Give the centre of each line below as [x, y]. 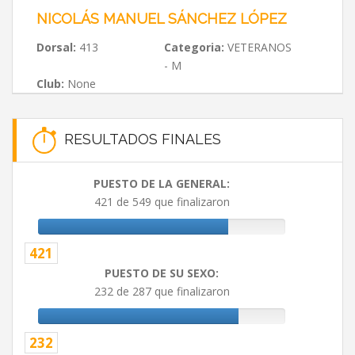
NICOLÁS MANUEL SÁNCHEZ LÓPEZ [162, 19]
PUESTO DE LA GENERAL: [162, 184]
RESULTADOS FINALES [139, 139]
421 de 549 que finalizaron [162, 202]
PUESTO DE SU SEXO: [162, 273]
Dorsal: [56, 47]
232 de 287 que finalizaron [162, 292]
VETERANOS [258, 47]
